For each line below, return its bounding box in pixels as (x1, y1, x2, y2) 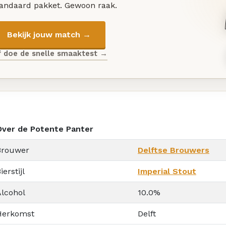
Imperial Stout (138, 166, 196, 176)
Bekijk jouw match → (7, 29, 91, 39)
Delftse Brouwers (138, 145, 209, 155)
